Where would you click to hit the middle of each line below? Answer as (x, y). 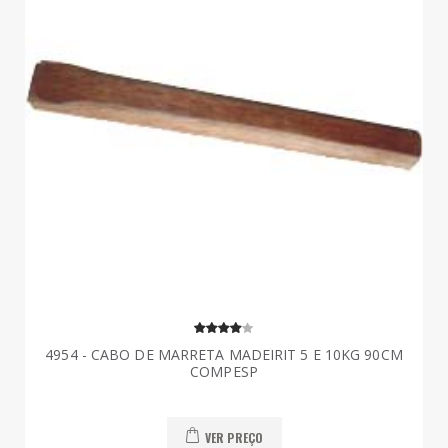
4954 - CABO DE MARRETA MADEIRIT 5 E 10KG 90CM (224, 355)
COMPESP (224, 372)
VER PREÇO (234, 437)
